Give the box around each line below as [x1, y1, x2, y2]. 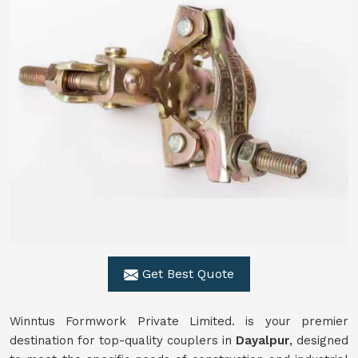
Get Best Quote [138, 266, 234, 281]
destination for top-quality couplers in [10, 333, 236, 348]
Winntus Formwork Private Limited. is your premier [10, 314, 348, 328]
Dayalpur [236, 333, 289, 348]
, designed [289, 333, 348, 348]
